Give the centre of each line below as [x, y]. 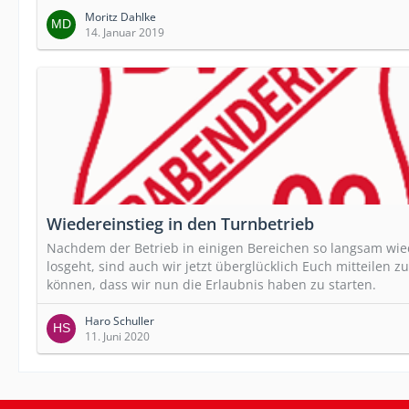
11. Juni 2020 [117, 336]
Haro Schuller [120, 320]
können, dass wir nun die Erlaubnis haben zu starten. [211, 284]
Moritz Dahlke [121, 16]
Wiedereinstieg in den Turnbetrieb [180, 223]
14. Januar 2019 [125, 32]
